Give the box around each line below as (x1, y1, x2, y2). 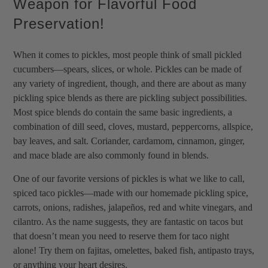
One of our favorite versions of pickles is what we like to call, (13, 173, 245, 184)
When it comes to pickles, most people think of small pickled (13, 49, 242, 60)
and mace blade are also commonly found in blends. (13, 150, 209, 160)
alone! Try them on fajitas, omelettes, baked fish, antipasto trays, (13, 245, 255, 255)
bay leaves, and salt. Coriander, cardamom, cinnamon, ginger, (13, 135, 245, 146)
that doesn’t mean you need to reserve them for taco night (13, 230, 230, 241)
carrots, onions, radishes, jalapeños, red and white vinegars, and (13, 202, 253, 212)
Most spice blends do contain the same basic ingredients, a (13, 106, 233, 117)
